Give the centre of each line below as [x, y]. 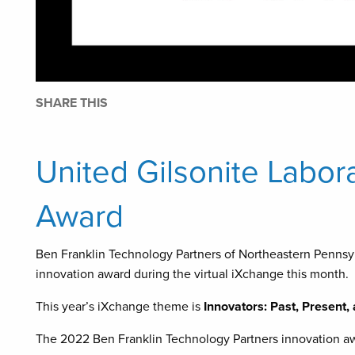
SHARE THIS [72, 103]
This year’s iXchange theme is [120, 306]
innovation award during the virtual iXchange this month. [192, 274]
